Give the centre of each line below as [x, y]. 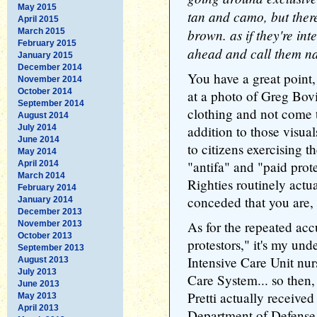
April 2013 [38, 307]
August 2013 [43, 259]
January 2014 [45, 199]
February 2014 [47, 187]
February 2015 [47, 43]
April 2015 [38, 19]
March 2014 [41, 175]
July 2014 [37, 127]
